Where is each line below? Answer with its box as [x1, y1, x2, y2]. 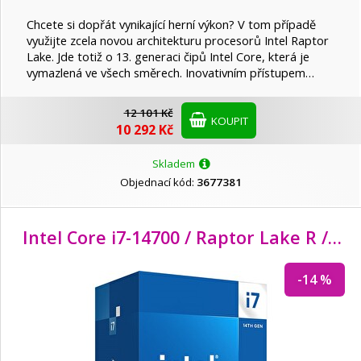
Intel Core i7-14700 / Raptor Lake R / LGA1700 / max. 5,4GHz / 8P [328, 226, 342, 250]
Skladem [151, 156, 197, 172]
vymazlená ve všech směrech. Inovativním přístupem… [27, 64, 314, 81]
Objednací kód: [120, 175, 197, 190]
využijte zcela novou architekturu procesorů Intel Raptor [27, 32, 329, 49]
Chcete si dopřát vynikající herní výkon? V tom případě [27, 16, 316, 33]
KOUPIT [208, 114, 248, 129]
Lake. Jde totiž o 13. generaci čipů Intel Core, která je [27, 48, 309, 65]
